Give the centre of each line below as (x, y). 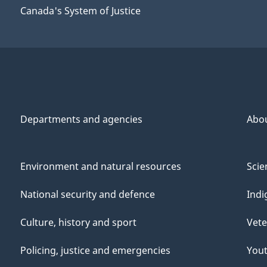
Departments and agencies (81, 119)
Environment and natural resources (101, 166)
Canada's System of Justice (80, 11)
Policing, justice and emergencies (95, 250)
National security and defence (88, 194)
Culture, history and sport (78, 222)
